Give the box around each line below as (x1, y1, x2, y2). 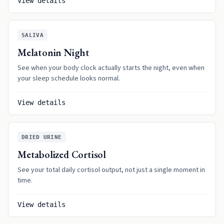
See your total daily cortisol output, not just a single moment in (17, 165, 205, 175)
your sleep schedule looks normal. (17, 73, 120, 83)
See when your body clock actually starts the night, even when (17, 63, 204, 73)
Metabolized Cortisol (17, 148, 106, 161)
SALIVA (21, 31, 43, 38)
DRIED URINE (21, 133, 62, 140)
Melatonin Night (17, 46, 89, 59)
